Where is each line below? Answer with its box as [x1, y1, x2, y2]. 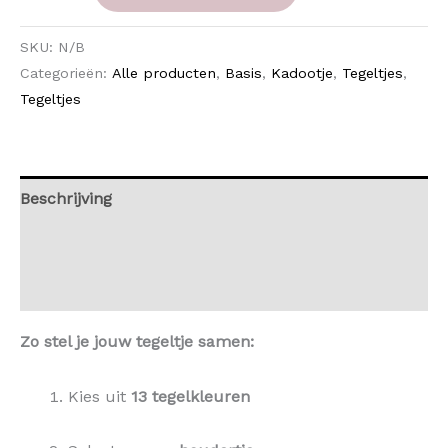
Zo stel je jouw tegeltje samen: [20, 332, 254, 352]
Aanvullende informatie [20, 234, 202, 254]
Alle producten [112, 65, 216, 82]
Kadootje [271, 65, 333, 82]
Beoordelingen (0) [20, 279, 154, 299]
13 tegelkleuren [131, 386, 250, 406]
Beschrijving [20, 189, 112, 209]
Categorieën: [20, 65, 112, 82]
